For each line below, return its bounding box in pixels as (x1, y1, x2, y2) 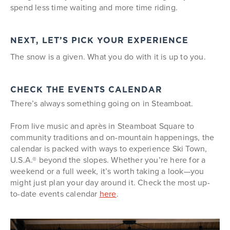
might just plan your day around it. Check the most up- (10, 176, 210, 188)
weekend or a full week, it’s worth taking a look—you (10, 165, 204, 177)
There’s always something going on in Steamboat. (10, 97, 194, 109)
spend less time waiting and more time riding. (10, 1, 178, 13)
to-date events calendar (10, 187, 100, 200)
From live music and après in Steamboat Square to (10, 120, 195, 132)
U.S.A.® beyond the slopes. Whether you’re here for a (10, 154, 206, 166)
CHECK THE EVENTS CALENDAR (10, 86, 162, 94)
